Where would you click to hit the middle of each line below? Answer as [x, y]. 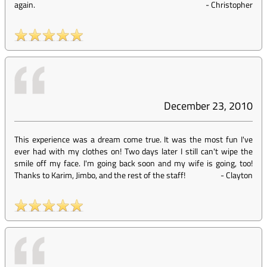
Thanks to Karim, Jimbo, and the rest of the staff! [100, 175]
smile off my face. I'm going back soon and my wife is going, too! [133, 163]
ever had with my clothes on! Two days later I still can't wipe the [133, 151]
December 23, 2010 [208, 106]
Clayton [239, 175]
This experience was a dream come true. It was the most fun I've [133, 139]
